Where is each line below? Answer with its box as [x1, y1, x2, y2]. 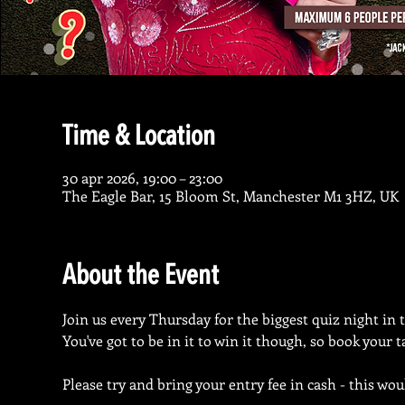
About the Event [61, 263, 219, 290]
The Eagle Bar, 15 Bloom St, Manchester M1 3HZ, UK [61, 186, 399, 205]
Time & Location [61, 124, 215, 151]
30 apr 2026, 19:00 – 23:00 [61, 168, 222, 187]
